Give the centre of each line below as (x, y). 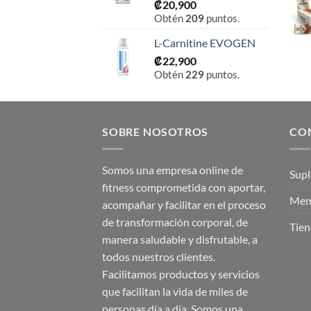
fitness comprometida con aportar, (184, 187)
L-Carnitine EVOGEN (205, 43)
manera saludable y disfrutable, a (180, 239)
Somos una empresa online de (173, 170)
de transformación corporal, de (175, 222)
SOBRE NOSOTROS (155, 132)
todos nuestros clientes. (159, 257)
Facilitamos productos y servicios (181, 274)
